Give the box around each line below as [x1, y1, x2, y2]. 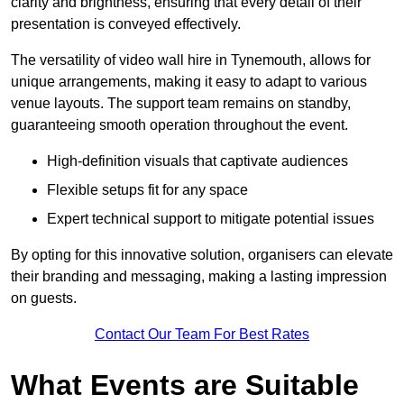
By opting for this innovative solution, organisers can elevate [11, 247, 393, 263]
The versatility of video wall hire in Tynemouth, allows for [11, 52, 371, 69]
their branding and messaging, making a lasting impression [11, 269, 387, 285]
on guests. [11, 290, 77, 307]
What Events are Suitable [11, 369, 359, 402]
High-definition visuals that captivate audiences [47, 153, 348, 170]
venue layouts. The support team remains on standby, [11, 96, 351, 112]
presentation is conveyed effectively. [11, 16, 241, 32]
